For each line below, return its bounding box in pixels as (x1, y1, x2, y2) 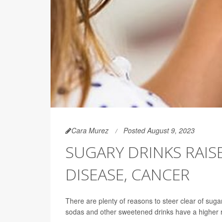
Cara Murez (71, 125, 109, 136)
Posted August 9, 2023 (123, 125, 195, 136)
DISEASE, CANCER (65, 164, 190, 185)
